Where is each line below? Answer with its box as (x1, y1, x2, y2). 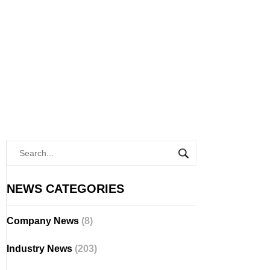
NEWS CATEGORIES (7, 182, 124, 195)
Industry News (7, 243, 75, 254)
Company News (7, 216, 81, 226)
